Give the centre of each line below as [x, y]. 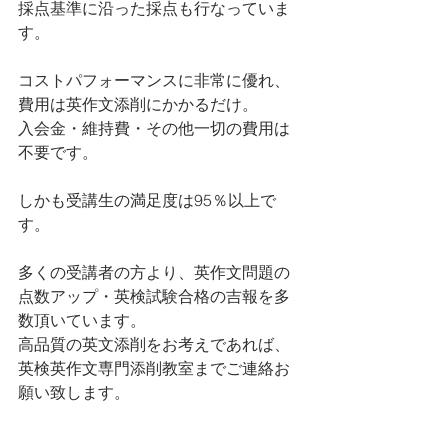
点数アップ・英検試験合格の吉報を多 [154, 296]
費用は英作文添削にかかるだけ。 [138, 104]
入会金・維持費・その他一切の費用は [154, 128]
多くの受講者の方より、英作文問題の [154, 272]
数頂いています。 [82, 320]
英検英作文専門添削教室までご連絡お [154, 368]
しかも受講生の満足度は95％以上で [147, 200]
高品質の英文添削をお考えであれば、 [154, 344]
